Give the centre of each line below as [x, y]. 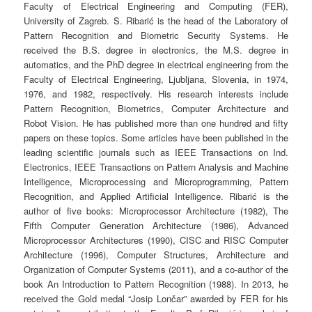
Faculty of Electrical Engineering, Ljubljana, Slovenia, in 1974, [156, 79]
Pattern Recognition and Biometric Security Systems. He [156, 36]
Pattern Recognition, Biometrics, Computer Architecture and [156, 109]
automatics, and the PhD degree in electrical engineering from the [156, 65]
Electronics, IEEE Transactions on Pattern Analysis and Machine [156, 167]
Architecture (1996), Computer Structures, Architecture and [156, 255]
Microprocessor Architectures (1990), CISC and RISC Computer [156, 240]
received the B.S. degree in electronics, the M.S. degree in [156, 50]
